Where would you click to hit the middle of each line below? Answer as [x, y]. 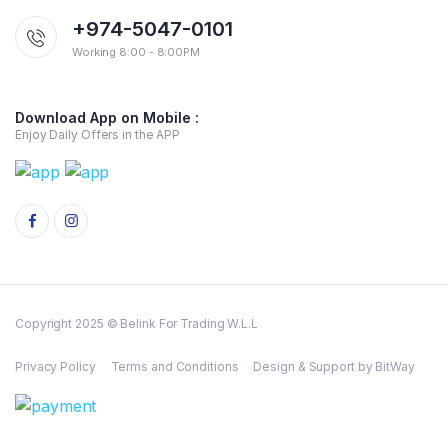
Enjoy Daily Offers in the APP [98, 134]
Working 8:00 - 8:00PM [136, 51]
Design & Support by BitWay [334, 367]
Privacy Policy [55, 367]
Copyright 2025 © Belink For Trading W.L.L [136, 324]
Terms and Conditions [174, 367]
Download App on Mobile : [107, 117]
